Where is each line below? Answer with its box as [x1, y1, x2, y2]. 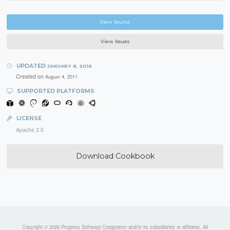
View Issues [101, 39, 129, 45]
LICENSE [14, 115, 42, 122]
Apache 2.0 [15, 126, 44, 134]
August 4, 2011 [45, 72, 78, 80]
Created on [15, 72, 45, 80]
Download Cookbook [75, 151, 155, 161]
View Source [100, 18, 130, 25]
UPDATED [14, 63, 47, 70]
